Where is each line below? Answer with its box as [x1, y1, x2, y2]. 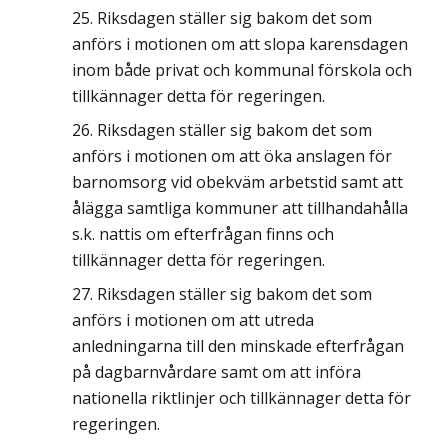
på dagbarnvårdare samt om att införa [72, 361, 361, 383]
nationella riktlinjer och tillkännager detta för [72, 387, 411, 409]
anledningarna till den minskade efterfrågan [72, 335, 404, 357]
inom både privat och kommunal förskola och [72, 59, 412, 81]
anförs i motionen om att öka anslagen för [72, 145, 392, 167]
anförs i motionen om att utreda [72, 309, 314, 331]
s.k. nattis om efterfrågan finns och [72, 223, 334, 245]
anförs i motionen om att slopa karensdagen [72, 33, 408, 55]
